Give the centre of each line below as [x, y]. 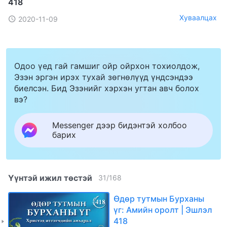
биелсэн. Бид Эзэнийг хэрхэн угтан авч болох [107, 88]
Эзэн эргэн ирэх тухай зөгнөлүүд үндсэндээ [104, 77]
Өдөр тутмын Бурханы [159, 198]
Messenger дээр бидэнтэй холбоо [120, 125]
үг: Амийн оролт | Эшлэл [163, 210]
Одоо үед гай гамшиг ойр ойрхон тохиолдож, [107, 66]
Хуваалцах [198, 18]
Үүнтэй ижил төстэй [50, 178]
